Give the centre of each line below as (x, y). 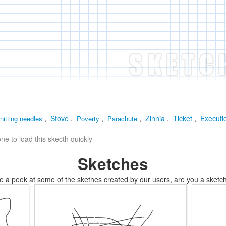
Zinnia (155, 118)
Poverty (88, 118)
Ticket (183, 118)
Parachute (122, 118)
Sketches (113, 164)
